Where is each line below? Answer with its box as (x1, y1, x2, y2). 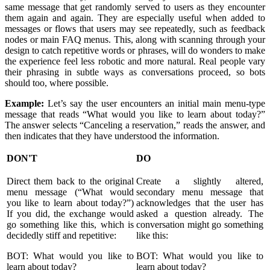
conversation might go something (136, 219, 263, 230)
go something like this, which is (7, 219, 134, 230)
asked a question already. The (136, 209, 263, 219)
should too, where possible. (5, 78, 111, 89)
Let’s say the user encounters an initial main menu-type (44, 98, 265, 109)
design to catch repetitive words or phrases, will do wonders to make (5, 45, 265, 56)
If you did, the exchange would (7, 209, 134, 219)
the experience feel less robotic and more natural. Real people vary (5, 56, 265, 67)
